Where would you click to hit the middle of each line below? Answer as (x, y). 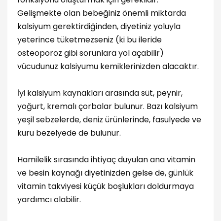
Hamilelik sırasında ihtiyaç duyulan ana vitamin (106, 160)
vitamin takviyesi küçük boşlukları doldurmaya (106, 186)
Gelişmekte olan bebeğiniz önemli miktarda (102, 13)
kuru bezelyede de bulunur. (69, 133)
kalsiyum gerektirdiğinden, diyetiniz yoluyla (99, 26)
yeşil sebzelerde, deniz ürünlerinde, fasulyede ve (109, 120)
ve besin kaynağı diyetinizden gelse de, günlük (105, 173)
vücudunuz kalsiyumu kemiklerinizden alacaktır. (108, 66)
